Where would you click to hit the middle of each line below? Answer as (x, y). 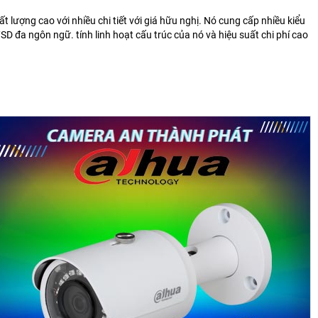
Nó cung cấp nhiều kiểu (254, 20)
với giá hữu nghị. (166, 20)
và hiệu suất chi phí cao (257, 34)
